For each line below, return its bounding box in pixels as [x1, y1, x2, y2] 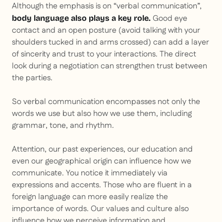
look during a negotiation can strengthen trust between [12, 60, 207, 72]
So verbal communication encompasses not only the [12, 96, 200, 108]
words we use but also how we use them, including [12, 108, 192, 120]
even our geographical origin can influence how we [12, 156, 191, 167]
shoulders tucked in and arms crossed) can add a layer [12, 37, 209, 49]
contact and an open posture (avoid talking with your [12, 25, 200, 37]
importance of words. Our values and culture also [12, 203, 189, 215]
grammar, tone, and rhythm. [12, 120, 114, 132]
